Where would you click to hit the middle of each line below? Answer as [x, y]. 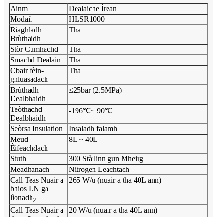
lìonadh [22, 197]
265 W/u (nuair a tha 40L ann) [115, 180]
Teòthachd [26, 109]
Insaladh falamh [93, 128]
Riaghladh [26, 30]
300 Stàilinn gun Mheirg [106, 158]
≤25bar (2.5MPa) [95, 90]
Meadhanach [30, 169]
